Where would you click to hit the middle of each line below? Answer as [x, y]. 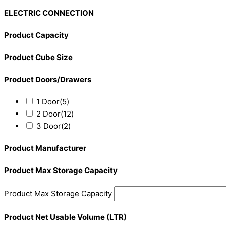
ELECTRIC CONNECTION [49, 13]
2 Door [48, 114]
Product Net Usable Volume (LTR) [65, 217]
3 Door [49, 126]
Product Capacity [36, 35]
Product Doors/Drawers [48, 79]
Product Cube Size [38, 57]
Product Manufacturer [45, 148]
